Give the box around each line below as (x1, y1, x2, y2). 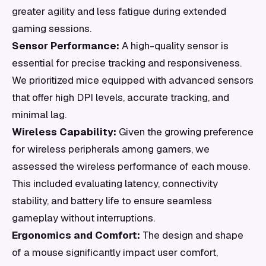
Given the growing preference (116, 125, 254, 138)
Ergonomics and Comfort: (12, 229, 140, 242)
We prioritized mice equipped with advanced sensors (12, 74, 254, 87)
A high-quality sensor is (119, 39, 229, 52)
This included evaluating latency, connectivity (12, 177, 218, 190)
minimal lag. (12, 108, 66, 121)
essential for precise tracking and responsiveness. (12, 56, 242, 69)
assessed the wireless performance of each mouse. (12, 160, 250, 173)
